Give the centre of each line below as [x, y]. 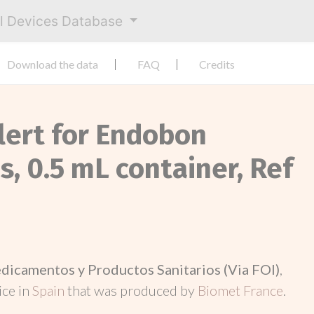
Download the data [53, 64]
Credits [217, 64]
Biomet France [240, 290]
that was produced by [132, 290]
